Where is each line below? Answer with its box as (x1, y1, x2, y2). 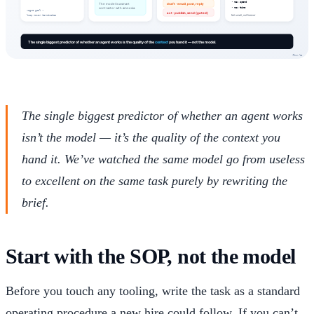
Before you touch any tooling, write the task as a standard (6, 284, 300, 299)
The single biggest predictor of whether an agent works (22, 109, 303, 123)
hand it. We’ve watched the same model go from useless (22, 152, 305, 167)
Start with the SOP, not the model (6, 245, 296, 268)
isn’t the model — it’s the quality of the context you (22, 130, 280, 145)
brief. (22, 196, 49, 210)
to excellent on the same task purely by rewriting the (22, 174, 287, 189)
